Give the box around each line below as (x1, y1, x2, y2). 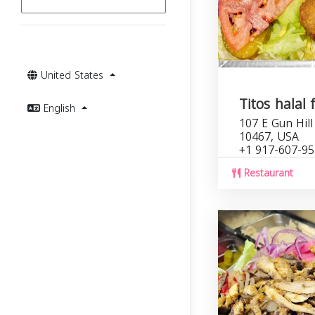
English (44, 99, 79, 118)
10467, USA (239, 126, 299, 148)
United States (41, 66, 107, 85)
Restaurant (240, 164, 293, 183)
